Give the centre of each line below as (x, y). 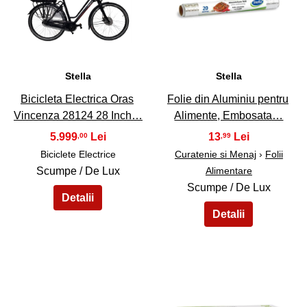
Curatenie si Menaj (215, 155)
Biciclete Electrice (78, 155)
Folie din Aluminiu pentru (228, 99)
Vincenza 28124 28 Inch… (78, 116)
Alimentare (229, 171)
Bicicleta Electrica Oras (77, 99)
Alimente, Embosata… (229, 116)
